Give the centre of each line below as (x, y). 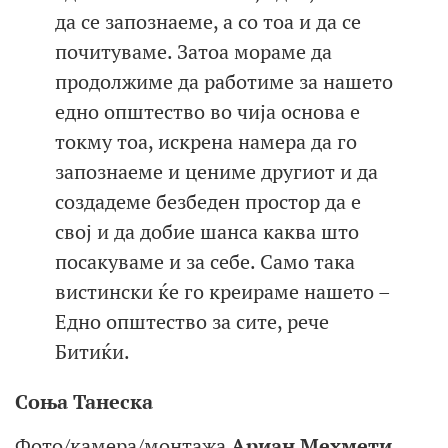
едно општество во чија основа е (207, 112)
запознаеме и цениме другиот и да (216, 172)
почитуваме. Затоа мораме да (193, 52)
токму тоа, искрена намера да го (206, 142)
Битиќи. (92, 352)
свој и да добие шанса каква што (207, 232)
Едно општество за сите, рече (192, 322)
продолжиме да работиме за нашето (224, 82)
